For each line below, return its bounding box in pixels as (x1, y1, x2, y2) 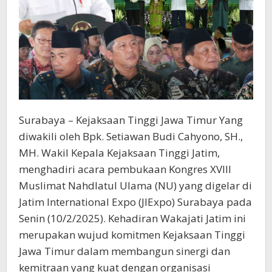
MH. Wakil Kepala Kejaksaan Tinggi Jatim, (19, 146, 220, 160)
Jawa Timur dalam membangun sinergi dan (19, 244, 230, 259)
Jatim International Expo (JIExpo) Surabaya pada (19, 195, 252, 209)
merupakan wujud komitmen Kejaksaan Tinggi (19, 228, 245, 242)
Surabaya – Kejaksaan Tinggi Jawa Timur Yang (19, 113, 243, 127)
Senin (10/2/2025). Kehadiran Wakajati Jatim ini (19, 211, 246, 226)
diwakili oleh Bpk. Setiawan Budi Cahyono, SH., (19, 129, 243, 144)
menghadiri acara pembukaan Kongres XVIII (19, 162, 231, 177)
